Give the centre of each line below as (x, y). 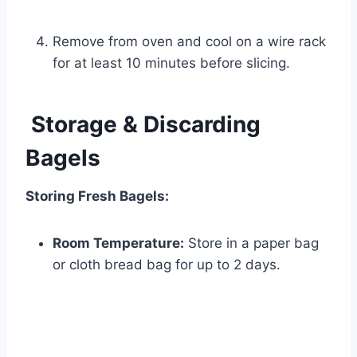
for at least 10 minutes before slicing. (171, 63)
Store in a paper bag (251, 243)
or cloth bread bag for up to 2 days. (167, 265)
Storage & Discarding (143, 125)
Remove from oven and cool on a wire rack (189, 42)
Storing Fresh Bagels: (97, 196)
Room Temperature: (118, 243)
